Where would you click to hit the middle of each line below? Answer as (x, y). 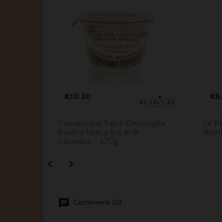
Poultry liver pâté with (99, 132)
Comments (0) (97, 202)
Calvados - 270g (88, 141)
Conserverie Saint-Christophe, (113, 123)
